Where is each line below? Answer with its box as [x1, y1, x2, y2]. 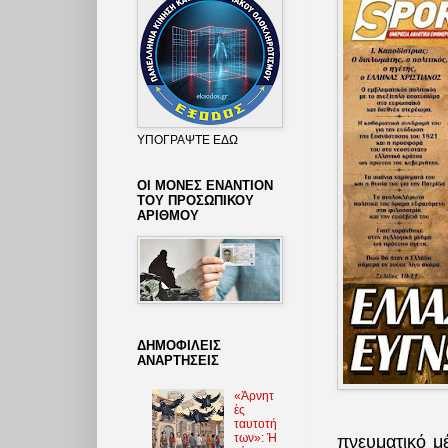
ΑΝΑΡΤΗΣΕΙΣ [137, 352, 219, 368]
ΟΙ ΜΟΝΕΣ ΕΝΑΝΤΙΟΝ [137, 177, 273, 193]
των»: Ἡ [233, 431, 277, 446]
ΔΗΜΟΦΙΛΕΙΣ [137, 337, 221, 353]
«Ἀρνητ [233, 389, 274, 404]
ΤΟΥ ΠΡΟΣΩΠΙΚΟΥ [137, 192, 254, 208]
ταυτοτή [233, 417, 277, 432]
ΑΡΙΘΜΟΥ [137, 207, 199, 223]
